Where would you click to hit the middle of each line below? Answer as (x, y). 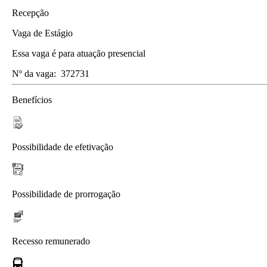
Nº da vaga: (34, 73)
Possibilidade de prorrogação (66, 194)
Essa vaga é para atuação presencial (79, 53)
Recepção (30, 13)
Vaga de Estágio (42, 33)
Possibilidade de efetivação (63, 147)
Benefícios (32, 100)
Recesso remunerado (51, 241)
